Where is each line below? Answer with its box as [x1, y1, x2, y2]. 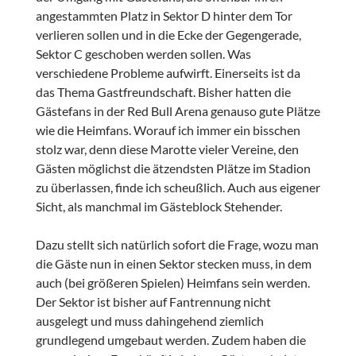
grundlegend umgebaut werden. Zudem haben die [35, 332, 306, 348]
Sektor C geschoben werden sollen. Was [35, 46, 251, 62]
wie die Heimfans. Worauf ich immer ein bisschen [35, 122, 300, 138]
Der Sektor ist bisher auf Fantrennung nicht [35, 294, 271, 310]
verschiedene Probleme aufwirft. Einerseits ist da [35, 65, 300, 81]
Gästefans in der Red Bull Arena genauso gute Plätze [35, 103, 320, 119]
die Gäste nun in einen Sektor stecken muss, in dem [35, 256, 311, 272]
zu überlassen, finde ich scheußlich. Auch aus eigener [35, 180, 320, 195]
